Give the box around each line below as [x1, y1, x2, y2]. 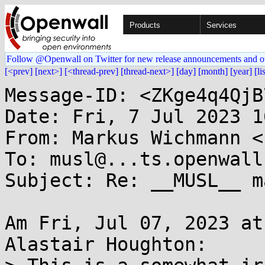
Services [206, 21, 237, 30]
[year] [230, 66, 252, 76]
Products [130, 21, 160, 30]
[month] [198, 66, 228, 76]
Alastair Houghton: [5, 234, 207, 255]
